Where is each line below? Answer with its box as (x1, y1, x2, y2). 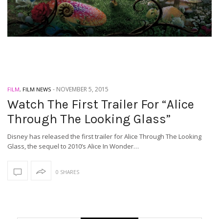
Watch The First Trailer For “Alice (7, 97, 194, 112)
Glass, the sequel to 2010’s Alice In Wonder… (7, 142, 139, 151)
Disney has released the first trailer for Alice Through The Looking (7, 132, 201, 141)
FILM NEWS (22, 86, 51, 93)
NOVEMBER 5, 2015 (56, 85, 109, 94)
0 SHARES (56, 169, 79, 176)
